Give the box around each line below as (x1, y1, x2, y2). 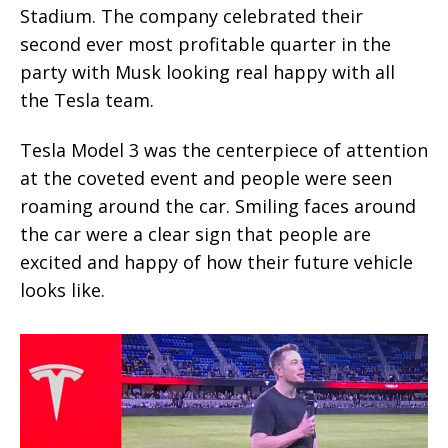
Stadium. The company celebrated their (20, 3, 363, 28)
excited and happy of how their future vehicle (20, 250, 413, 275)
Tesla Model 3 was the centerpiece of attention (20, 138, 428, 163)
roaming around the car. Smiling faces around (20, 194, 416, 219)
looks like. (20, 278, 105, 303)
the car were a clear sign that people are (20, 222, 371, 247)
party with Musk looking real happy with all (20, 59, 395, 84)
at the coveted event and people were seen (20, 166, 392, 191)
